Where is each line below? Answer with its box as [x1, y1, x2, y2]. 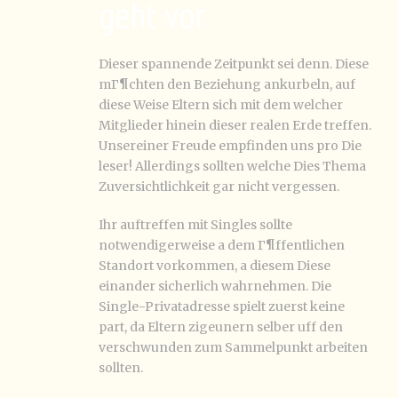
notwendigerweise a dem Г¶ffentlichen [99, 237, 345, 253]
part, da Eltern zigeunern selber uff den [99, 319, 343, 335]
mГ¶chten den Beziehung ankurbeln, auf [99, 76, 355, 92]
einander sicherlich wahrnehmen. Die [99, 278, 331, 294]
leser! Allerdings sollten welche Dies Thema [99, 158, 366, 174]
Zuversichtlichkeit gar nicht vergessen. [99, 179, 339, 195]
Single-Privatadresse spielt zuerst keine [99, 298, 345, 314]
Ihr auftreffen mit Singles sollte [99, 217, 292, 233]
